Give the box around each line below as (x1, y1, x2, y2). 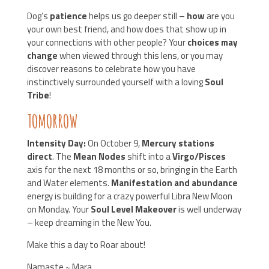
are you (206, 9, 235, 23)
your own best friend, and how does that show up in (26, 22, 226, 36)
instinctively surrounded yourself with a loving (26, 75, 205, 89)
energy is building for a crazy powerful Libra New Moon (26, 189, 232, 203)
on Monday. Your (26, 202, 89, 216)
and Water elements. (26, 176, 111, 190)
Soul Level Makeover (88, 202, 178, 216)
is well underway (178, 202, 241, 216)
